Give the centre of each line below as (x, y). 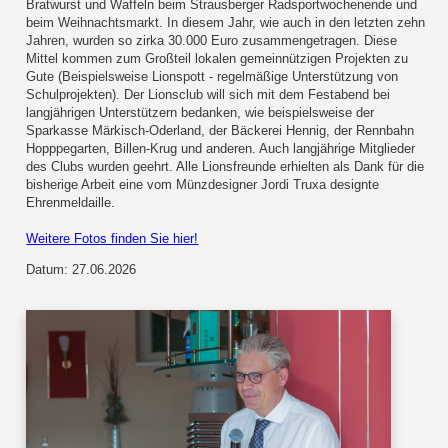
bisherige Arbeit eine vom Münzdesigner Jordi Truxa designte (203, 185)
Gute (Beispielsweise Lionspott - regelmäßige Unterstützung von (212, 77)
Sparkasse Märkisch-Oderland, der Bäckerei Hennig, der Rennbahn (220, 131)
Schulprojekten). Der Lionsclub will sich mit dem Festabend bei (208, 95)
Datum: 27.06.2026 (81, 270)
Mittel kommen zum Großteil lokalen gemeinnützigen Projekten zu (217, 59)
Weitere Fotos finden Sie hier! (112, 239)
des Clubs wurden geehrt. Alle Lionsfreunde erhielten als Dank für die (225, 167)
